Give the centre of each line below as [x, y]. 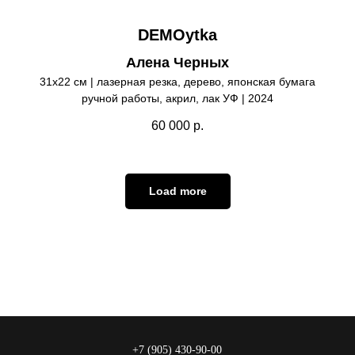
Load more [177, 191]
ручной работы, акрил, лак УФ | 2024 [177, 99]
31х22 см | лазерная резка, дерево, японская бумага [177, 82]
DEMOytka [177, 35]
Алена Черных [177, 63]
